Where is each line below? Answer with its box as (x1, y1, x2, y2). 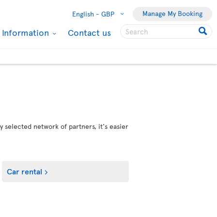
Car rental (7, 166, 43, 176)
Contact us (68, 26, 111, 38)
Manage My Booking (142, 9, 202, 18)
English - (72, 9, 99, 18)
